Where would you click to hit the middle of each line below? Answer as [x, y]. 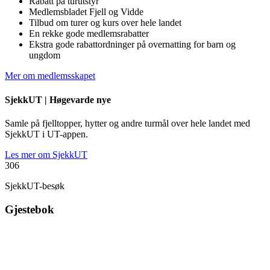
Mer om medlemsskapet [50, 76]
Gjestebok [30, 209]
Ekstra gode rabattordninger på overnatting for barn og [132, 45]
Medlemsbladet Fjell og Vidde [86, 12]
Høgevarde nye [80, 99]
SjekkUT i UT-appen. [46, 134]
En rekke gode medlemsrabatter [89, 34]
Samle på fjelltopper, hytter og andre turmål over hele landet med [127, 123]
